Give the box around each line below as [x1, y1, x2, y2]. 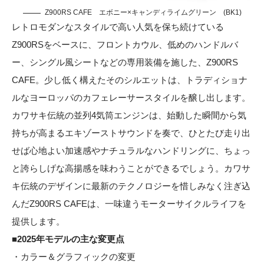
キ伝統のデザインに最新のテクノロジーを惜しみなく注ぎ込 [12, 181, 250, 192]
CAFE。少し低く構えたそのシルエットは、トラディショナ [12, 75, 247, 85]
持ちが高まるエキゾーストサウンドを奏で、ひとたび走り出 [12, 128, 250, 138]
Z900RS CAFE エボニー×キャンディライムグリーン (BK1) [44, 8, 242, 17]
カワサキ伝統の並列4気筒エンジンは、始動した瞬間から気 [12, 110, 246, 121]
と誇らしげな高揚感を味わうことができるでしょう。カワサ [12, 163, 250, 174]
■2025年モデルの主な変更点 [12, 234, 124, 245]
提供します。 [12, 216, 65, 227]
